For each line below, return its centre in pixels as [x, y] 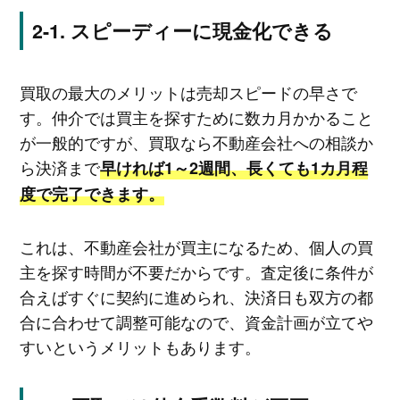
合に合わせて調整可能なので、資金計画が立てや [196, 322]
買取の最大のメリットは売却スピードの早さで [188, 92]
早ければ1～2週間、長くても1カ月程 [233, 167]
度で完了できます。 [92, 193]
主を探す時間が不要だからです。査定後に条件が [196, 272]
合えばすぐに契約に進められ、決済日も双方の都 [196, 297]
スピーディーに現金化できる [201, 30]
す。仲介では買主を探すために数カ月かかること [196, 117]
